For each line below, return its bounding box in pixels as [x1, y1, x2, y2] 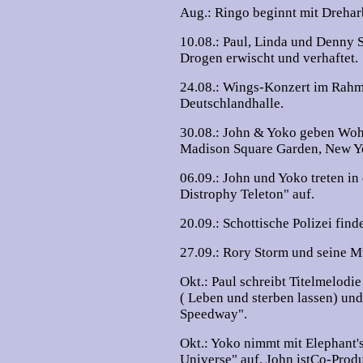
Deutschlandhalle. [180, 96, 284, 111]
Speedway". [180, 306, 247, 322]
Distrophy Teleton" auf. [180, 186, 314, 202]
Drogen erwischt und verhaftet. [180, 50, 358, 66]
